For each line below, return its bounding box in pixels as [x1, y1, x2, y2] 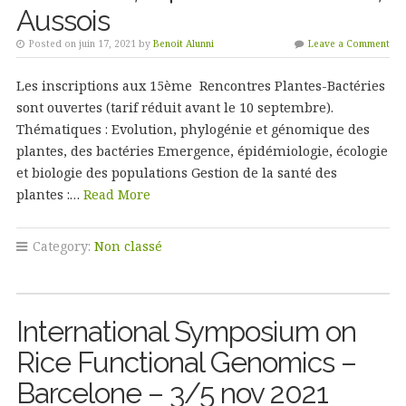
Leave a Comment [308, 37, 391, 50]
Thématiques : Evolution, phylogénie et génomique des [15, 121, 370, 138]
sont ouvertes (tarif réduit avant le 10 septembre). [15, 99, 341, 116]
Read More [82, 186, 150, 203]
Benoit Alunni [152, 37, 214, 50]
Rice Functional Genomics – [15, 345, 356, 379]
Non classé [93, 237, 162, 255]
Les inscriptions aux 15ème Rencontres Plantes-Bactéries [15, 77, 385, 94]
